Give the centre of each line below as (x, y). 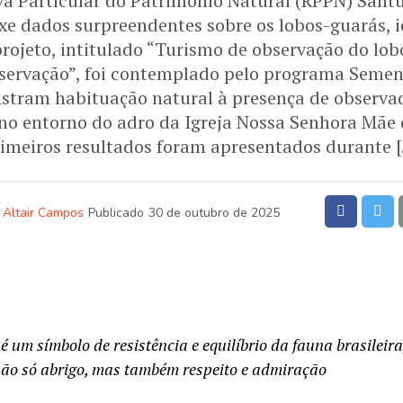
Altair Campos (43, 213)
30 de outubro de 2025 (214, 213)
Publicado (116, 213)
